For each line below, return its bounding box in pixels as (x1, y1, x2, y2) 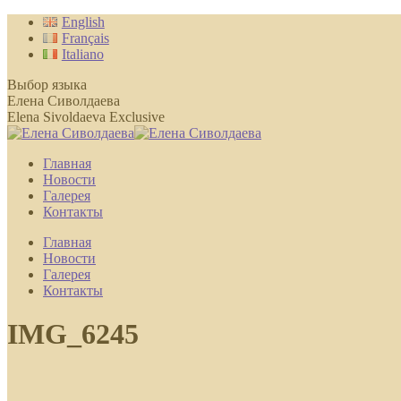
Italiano (61, 47, 104, 62)
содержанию (6, 46, 83, 61)
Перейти (6, 13, 59, 29)
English (61, 14, 105, 30)
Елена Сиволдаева (7, 93, 120, 108)
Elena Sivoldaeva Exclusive (7, 109, 165, 124)
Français (61, 30, 109, 46)
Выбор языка (7, 77, 87, 92)
